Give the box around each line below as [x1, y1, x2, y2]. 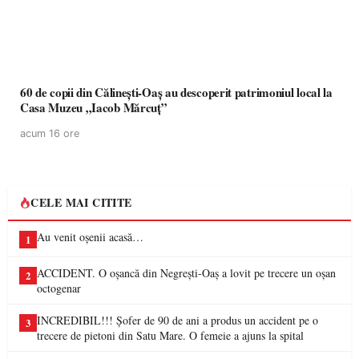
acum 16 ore [20, 127, 79, 139]
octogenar [37, 280, 81, 296]
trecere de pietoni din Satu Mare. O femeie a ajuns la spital [37, 328, 304, 343]
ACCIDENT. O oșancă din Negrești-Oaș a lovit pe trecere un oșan [37, 265, 336, 280]
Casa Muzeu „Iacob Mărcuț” [20, 99, 167, 116]
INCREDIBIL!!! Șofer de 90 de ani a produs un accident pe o [37, 313, 318, 328]
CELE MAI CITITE [30, 194, 132, 211]
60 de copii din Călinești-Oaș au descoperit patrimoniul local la [20, 83, 333, 101]
